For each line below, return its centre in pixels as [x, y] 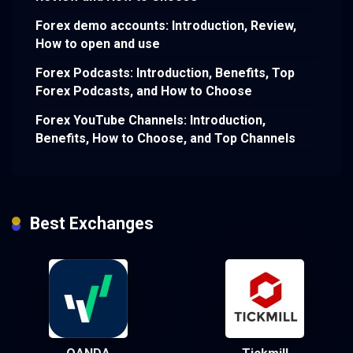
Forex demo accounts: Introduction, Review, [166, 25]
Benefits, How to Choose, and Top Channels [165, 138]
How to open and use [98, 43]
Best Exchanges [92, 224]
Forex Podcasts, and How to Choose [144, 91]
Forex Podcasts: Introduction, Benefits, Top [165, 72]
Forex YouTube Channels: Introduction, [150, 120]
